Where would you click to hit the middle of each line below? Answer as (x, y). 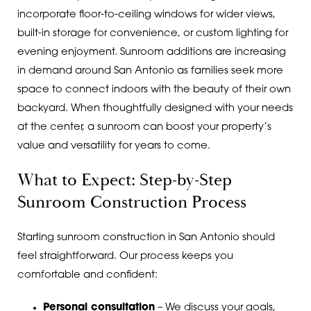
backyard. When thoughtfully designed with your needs (155, 108)
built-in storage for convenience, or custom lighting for (152, 33)
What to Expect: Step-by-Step (124, 181)
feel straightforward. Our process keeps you (125, 256)
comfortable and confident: (87, 275)
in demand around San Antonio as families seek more (150, 71)
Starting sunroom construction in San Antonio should (146, 237)
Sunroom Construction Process (132, 203)
